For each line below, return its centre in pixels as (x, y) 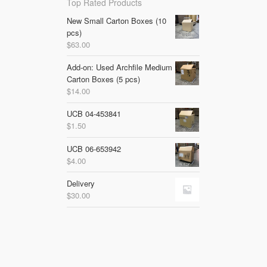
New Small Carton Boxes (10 (117, 20)
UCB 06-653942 (94, 148)
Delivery (81, 183)
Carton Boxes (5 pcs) (104, 79)
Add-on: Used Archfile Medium (120, 67)
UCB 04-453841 (94, 114)
